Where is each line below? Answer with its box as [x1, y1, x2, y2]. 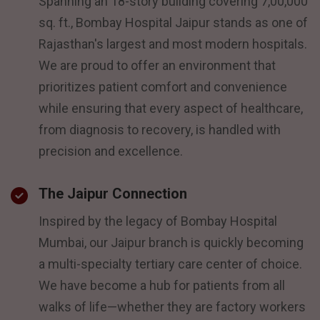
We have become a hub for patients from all [39, 277, 285, 293]
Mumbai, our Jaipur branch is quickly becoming [39, 234, 304, 250]
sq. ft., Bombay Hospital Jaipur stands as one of [39, 14, 308, 30]
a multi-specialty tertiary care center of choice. [39, 256, 302, 271]
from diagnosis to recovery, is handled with [39, 121, 281, 137]
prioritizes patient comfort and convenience [39, 79, 287, 94]
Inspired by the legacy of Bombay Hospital [39, 213, 277, 229]
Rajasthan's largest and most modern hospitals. [39, 36, 307, 51]
